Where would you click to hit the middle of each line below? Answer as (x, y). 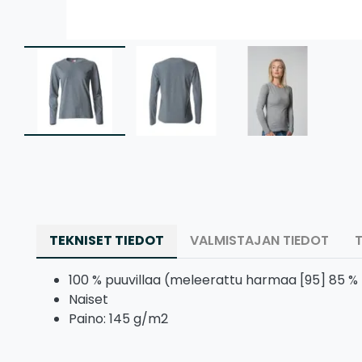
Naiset (88, 299)
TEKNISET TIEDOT (107, 240)
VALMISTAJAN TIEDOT (259, 240)
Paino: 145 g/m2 (118, 318)
